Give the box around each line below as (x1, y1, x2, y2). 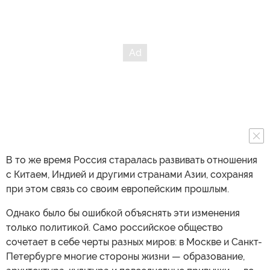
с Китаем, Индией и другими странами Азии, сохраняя (6, 168, 253, 180)
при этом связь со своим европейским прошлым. (6, 183, 229, 195)
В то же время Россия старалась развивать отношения (6, 154, 257, 166)
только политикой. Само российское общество (6, 221, 223, 233)
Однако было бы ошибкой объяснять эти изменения (6, 207, 240, 219)
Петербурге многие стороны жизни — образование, (6, 250, 245, 262)
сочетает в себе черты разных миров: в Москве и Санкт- (6, 236, 262, 248)
